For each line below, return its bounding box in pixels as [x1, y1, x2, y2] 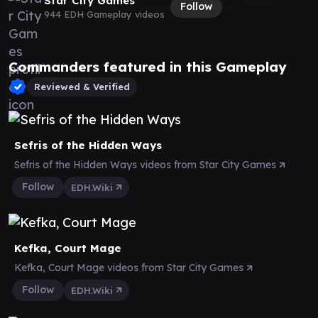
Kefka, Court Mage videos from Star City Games [14, 261, 246, 274]
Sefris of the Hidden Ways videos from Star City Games [14, 158, 279, 171]
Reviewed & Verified [34, 80, 130, 92]
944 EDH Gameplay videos [44, 9, 165, 20]
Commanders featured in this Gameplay [9, 57, 287, 75]
